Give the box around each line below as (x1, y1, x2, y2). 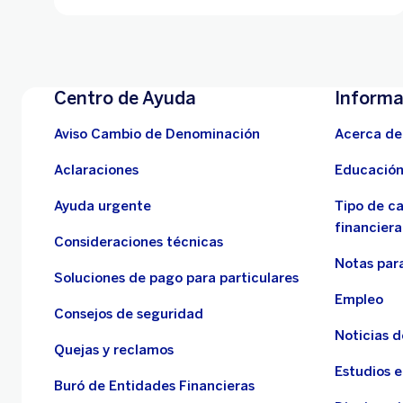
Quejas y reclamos (54, 341, 174, 358)
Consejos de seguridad (54, 305, 203, 322)
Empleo (335, 291, 383, 308)
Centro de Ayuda (54, 86, 196, 109)
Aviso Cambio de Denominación (54, 125, 260, 142)
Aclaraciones (54, 161, 139, 178)
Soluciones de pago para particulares (54, 269, 299, 286)
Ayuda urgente (54, 197, 151, 214)
